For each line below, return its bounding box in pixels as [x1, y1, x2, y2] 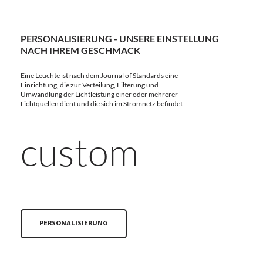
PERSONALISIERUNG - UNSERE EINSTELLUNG [21, 32, 219, 44]
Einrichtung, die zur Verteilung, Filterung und [21, 80, 159, 89]
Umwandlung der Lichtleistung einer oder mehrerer [21, 89, 178, 99]
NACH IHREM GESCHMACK [21, 44, 140, 56]
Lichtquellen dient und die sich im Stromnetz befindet [21, 99, 183, 108]
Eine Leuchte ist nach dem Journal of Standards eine [21, 70, 178, 80]
